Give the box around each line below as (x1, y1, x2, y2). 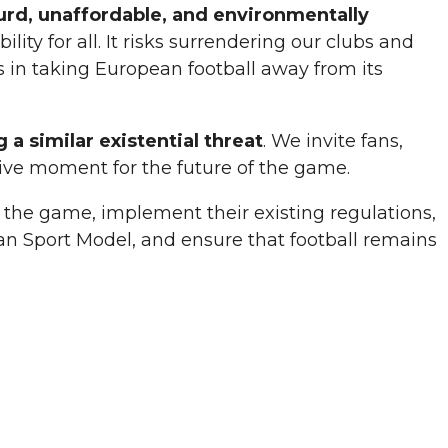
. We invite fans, (263, 130, 403, 153)
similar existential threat (29, 130, 263, 153)
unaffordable (38, 4, 162, 27)
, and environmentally (162, 4, 369, 27)
